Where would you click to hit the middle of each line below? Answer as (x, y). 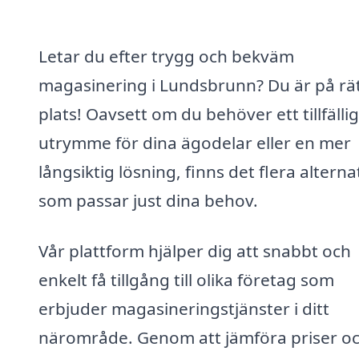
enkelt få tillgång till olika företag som (186, 280)
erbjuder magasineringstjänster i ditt (184, 309)
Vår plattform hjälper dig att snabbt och (195, 251)
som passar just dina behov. (148, 200)
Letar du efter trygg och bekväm (166, 56)
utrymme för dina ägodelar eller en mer (195, 142)
